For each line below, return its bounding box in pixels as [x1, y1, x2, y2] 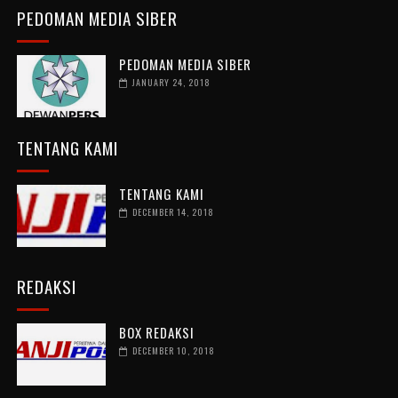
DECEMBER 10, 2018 [131, 344, 215, 358]
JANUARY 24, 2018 [131, 76, 211, 90]
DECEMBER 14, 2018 [131, 205, 214, 219]
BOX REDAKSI [118, 322, 195, 343]
